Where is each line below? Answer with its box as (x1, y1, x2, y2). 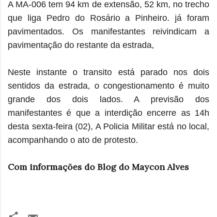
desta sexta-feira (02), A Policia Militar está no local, (8, 121, 209, 131)
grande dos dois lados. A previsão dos (8, 94, 209, 104)
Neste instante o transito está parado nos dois (8, 67, 209, 77)
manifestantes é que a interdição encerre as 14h (8, 108, 209, 118)
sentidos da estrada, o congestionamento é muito (8, 80, 209, 91)
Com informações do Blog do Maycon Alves (8, 161, 189, 172)
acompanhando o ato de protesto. (8, 135, 138, 145)
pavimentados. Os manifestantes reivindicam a (8, 26, 209, 36)
